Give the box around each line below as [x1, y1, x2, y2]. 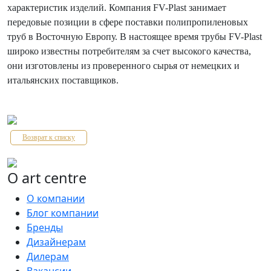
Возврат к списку [22, 132, 75, 142]
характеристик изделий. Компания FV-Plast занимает [7, 2, 226, 13]
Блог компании [27, 206, 99, 220]
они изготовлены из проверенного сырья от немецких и [7, 60, 240, 71]
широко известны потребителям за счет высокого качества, [7, 45, 251, 56]
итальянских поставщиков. [7, 74, 121, 85]
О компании [27, 191, 85, 205]
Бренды [27, 220, 63, 234]
